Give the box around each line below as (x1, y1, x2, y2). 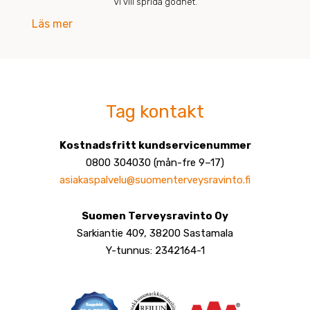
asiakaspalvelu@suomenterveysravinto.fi (60, 174, 250, 187)
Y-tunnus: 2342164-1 (105, 244, 205, 257)
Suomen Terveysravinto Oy (82, 209, 228, 222)
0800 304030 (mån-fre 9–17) (86, 156, 224, 170)
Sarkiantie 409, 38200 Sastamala (77, 226, 233, 239)
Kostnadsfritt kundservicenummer (59, 139, 251, 152)
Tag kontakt (106, 101, 204, 123)
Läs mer (32, 17, 73, 31)
